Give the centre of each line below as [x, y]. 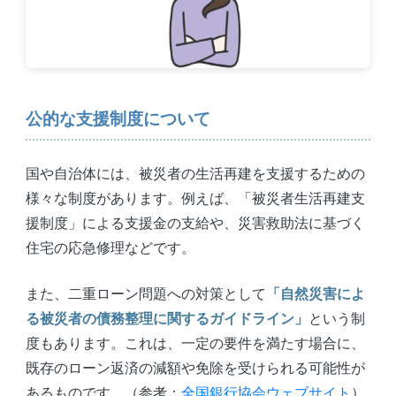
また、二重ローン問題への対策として [145, 293]
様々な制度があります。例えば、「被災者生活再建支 [195, 198]
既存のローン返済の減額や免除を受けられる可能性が [195, 367]
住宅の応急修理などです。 [110, 247]
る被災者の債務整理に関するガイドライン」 [167, 318]
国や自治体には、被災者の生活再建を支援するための [195, 173]
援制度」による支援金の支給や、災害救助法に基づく [195, 222]
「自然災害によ [315, 293]
